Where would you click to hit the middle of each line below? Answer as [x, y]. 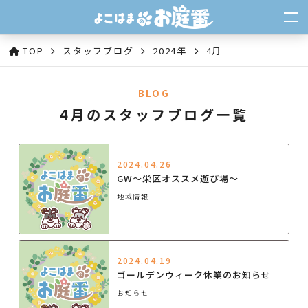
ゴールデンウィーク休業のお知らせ [194, 274]
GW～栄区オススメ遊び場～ [177, 178]
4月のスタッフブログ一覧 [154, 114]
